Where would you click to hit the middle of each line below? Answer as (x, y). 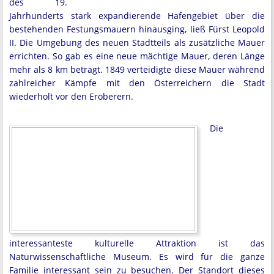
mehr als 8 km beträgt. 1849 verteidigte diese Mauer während (137, 69)
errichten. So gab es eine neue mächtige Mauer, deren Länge (137, 56)
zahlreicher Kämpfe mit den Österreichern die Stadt (137, 83)
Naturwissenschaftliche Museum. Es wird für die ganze (137, 257)
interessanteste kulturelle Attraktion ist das (137, 243)
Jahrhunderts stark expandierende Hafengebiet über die (137, 16)
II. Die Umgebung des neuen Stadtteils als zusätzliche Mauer (137, 43)
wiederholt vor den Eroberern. (71, 96)
